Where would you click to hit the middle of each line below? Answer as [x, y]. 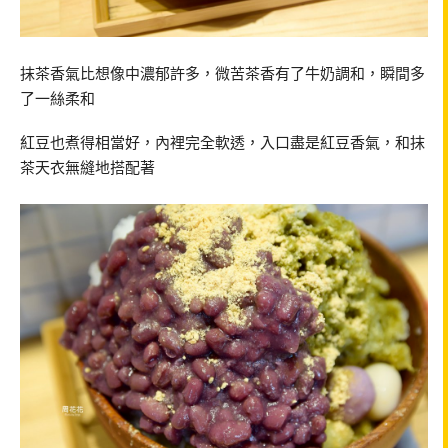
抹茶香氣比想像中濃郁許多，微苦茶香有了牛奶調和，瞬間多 [222, 73]
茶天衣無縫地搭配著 [87, 166]
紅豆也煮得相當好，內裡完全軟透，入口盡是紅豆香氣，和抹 [222, 141]
